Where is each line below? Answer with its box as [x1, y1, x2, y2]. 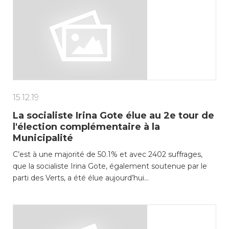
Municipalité [13, 132, 73, 144]
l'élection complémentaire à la [13, 121, 160, 132]
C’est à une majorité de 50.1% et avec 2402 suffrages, [13, 150, 202, 159]
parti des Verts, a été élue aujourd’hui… [13, 173, 149, 182]
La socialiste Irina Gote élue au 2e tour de [13, 110, 214, 121]
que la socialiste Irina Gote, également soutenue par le [13, 162, 207, 171]
